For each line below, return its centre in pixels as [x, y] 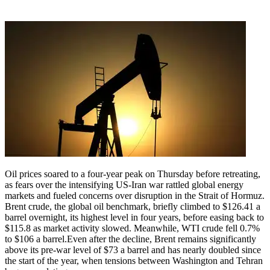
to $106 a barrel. [36, 239]
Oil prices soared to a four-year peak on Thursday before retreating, [133, 174]
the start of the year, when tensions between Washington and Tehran [134, 260]
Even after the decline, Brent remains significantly [162, 239]
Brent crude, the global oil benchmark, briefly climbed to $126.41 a [133, 206]
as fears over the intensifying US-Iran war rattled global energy [124, 184]
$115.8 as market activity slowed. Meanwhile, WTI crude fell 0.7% [132, 228]
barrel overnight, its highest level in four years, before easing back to [134, 217]
